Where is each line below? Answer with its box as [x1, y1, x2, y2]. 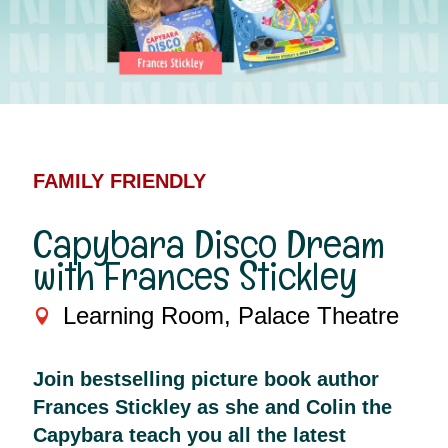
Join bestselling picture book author [33, 368, 379, 391]
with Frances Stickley [33, 250, 357, 303]
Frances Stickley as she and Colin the [33, 396, 392, 419]
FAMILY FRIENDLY [33, 170, 206, 193]
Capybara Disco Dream [33, 218, 385, 271]
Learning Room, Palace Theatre [63, 302, 399, 330]
